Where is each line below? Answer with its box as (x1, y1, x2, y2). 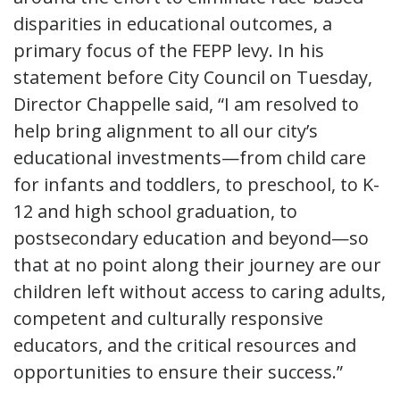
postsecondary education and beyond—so (13, 225, 369, 250)
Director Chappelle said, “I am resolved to (13, 91, 359, 116)
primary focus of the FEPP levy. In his (13, 37, 324, 62)
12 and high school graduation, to (13, 198, 297, 223)
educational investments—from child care (13, 145, 366, 170)
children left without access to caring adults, (13, 279, 386, 304)
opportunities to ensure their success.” (13, 359, 361, 384)
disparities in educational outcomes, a (13, 11, 332, 36)
